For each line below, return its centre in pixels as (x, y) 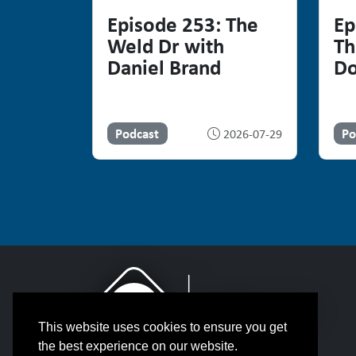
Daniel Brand (164, 67)
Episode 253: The (182, 24)
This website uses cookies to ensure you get (163, 327)
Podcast (137, 133)
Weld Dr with (165, 46)
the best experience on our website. (138, 346)
